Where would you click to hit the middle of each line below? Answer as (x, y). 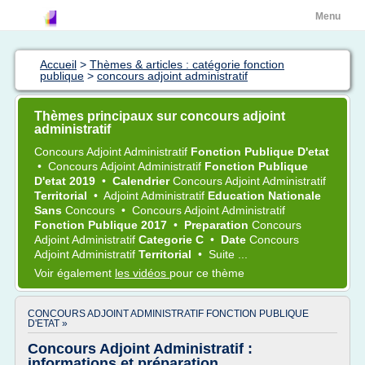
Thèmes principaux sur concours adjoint (160, 116)
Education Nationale (264, 196)
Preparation (218, 225)
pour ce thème (207, 273)
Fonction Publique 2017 (102, 225)
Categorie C (173, 240)
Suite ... (228, 254)
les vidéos (142, 273)
